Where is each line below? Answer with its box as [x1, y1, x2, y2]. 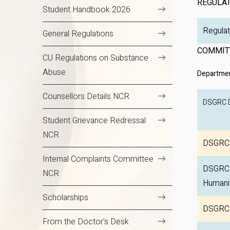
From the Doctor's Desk [43, 216, 129, 228]
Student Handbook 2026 [43, 4, 130, 16]
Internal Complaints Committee [43, 153, 154, 166]
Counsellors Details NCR [43, 90, 129, 103]
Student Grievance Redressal [43, 114, 146, 127]
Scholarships [43, 191, 88, 204]
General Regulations [43, 28, 113, 41]
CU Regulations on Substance [43, 52, 148, 65]
